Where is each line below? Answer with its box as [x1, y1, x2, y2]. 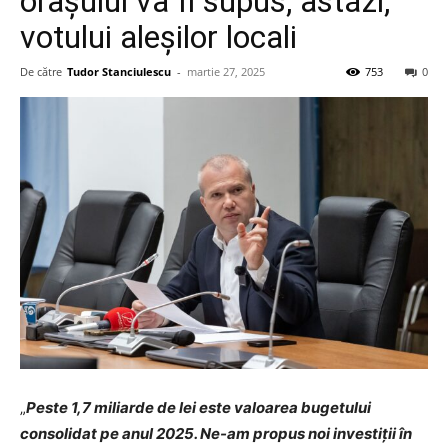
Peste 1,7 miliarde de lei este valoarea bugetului [26, 397, 371, 417]
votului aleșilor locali [20, 18, 297, 56]
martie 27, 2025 [187, 64, 265, 79]
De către [20, 64, 62, 79]
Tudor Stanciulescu [67, 64, 171, 79]
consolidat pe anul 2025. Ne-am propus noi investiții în [20, 423, 412, 443]
